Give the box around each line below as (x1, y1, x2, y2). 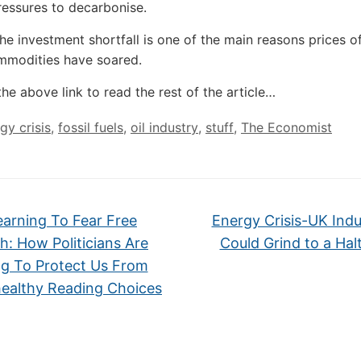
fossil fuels (58, 119, 123, 135)
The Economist (241, 119, 332, 135)
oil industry (131, 119, 198, 135)
